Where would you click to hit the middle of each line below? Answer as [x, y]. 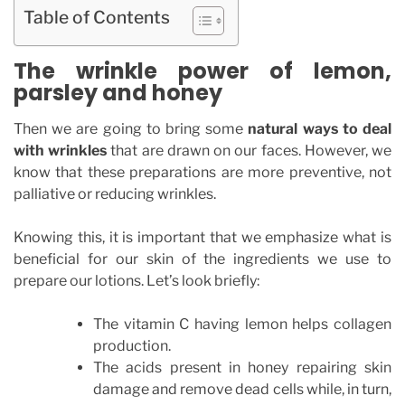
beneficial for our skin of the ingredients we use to [202, 259]
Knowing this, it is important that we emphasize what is [202, 237]
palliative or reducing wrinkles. [115, 193]
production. [132, 345]
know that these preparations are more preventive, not [202, 172]
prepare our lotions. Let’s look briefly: [137, 280]
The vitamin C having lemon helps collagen [242, 324]
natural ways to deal [320, 128]
